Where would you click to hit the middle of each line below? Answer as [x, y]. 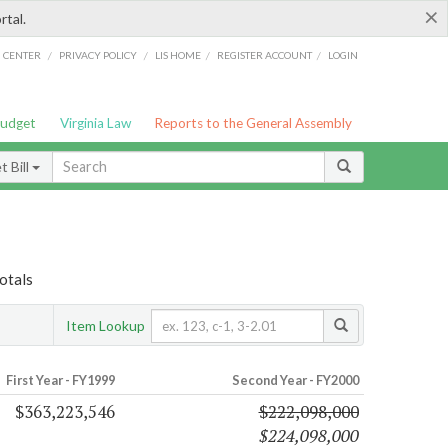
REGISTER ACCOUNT [265, 54]
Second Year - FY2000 [295, 380]
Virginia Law [95, 123]
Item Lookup [105, 325]
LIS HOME [178, 54]
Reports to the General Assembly [253, 123]
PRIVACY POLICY [97, 54]
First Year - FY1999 [60, 380]
